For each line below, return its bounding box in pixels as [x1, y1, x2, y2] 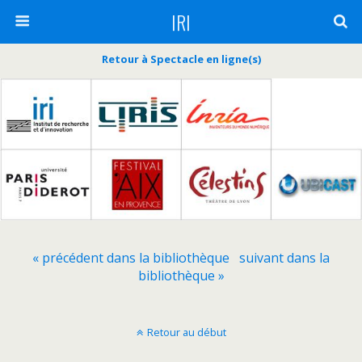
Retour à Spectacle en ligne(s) [101, 52, 261, 66]
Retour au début [146, 325, 226, 340]
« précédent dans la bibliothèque [32, 249, 229, 267]
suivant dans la [239, 249, 330, 267]
